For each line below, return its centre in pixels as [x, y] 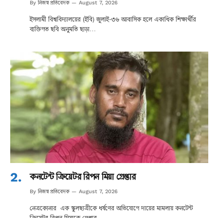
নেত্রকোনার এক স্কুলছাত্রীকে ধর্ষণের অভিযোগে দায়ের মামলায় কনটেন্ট [111, 208]
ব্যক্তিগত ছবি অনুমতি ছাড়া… [63, 29]
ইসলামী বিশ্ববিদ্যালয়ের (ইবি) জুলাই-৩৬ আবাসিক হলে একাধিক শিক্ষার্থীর [113, 19]
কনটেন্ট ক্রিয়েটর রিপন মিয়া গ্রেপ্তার [83, 176]
